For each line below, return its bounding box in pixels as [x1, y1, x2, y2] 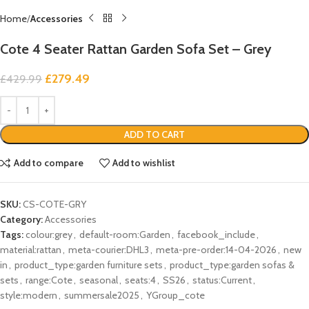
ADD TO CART [124, 128, 185, 141]
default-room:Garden [79, 228, 170, 241]
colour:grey [26, 228, 72, 241]
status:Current [192, 273, 252, 286]
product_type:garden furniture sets [14, 258, 163, 271]
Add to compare [13, 157, 83, 170]
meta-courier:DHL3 [68, 243, 149, 256]
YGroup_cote [146, 288, 205, 301]
